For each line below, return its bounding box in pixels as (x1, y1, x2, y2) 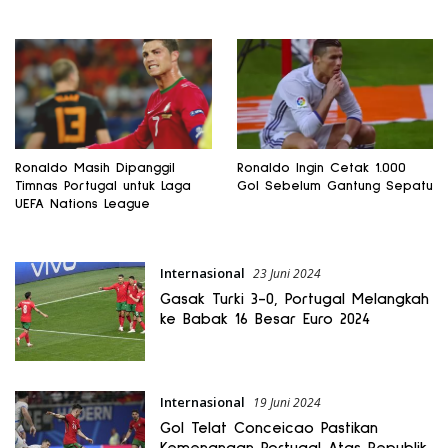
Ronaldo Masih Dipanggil (15, 161, 175, 176)
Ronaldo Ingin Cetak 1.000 (236, 161, 406, 176)
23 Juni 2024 (252, 265, 321, 283)
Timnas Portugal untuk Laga (15, 179, 191, 194)
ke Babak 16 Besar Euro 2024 (159, 311, 370, 328)
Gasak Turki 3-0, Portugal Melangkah (159, 291, 429, 308)
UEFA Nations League (15, 197, 150, 212)
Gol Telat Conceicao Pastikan (159, 419, 378, 436)
